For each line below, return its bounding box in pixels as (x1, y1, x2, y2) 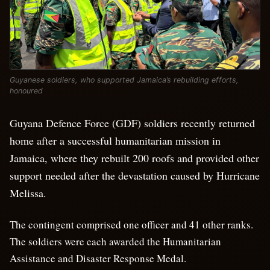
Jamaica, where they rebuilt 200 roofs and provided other (10, 150, 259, 165)
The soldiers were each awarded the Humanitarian (10, 234, 221, 248)
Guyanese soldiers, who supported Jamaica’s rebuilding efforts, (10, 75, 239, 84)
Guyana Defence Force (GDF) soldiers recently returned (10, 115, 255, 130)
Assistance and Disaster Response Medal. (10, 251, 186, 265)
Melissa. (10, 185, 46, 200)
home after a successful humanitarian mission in (10, 133, 221, 148)
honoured (10, 86, 43, 95)
